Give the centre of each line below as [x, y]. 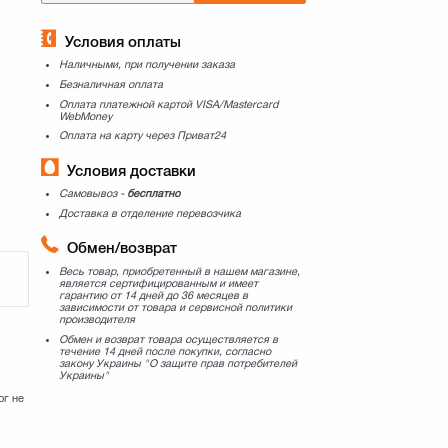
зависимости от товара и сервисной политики [175, 306]
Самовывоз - [92, 193]
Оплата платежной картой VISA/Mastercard [168, 103]
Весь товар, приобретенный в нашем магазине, [179, 270]
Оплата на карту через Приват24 [142, 135]
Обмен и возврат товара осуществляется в [168, 338]
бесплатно [153, 193]
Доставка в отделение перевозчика [149, 212]
